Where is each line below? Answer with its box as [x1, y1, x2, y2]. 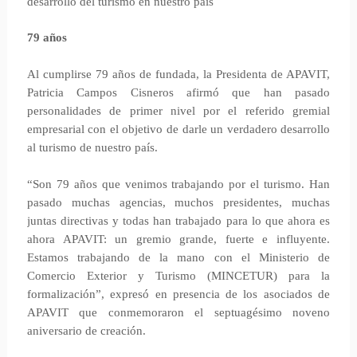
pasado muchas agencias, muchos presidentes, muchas [26, 196, 331, 209]
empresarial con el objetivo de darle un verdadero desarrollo [26, 123, 331, 135]
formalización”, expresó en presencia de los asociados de [26, 288, 331, 300]
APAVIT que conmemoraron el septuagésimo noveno [26, 306, 331, 319]
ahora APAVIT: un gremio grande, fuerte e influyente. [26, 233, 331, 245]
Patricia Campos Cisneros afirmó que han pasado [26, 86, 331, 99]
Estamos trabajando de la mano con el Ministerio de [26, 251, 331, 264]
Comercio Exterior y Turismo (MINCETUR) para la [26, 269, 331, 282]
